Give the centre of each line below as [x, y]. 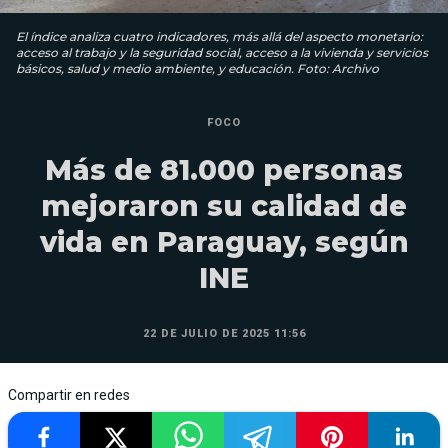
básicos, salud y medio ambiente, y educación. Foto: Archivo [197, 69]
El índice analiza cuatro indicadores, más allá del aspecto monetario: [219, 37]
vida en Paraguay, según [224, 242]
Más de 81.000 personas [224, 170]
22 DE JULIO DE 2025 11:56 [224, 334]
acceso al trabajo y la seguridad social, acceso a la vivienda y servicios [222, 53]
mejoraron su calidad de [224, 206]
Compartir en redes [69, 395]
